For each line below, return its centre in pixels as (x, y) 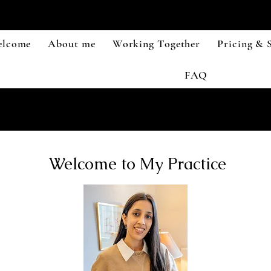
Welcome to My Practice (140, 164)
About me (72, 44)
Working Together (156, 44)
